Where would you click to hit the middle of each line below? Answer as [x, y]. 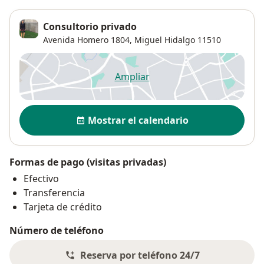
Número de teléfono [57, 230]
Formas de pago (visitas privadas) [88, 162]
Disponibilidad [56, 110]
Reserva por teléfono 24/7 [140, 255]
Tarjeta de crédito [63, 207]
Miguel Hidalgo [165, 39]
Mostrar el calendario [138, 120]
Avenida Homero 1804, [88, 39]
